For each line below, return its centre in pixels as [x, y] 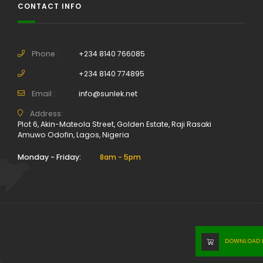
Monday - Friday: [49, 157]
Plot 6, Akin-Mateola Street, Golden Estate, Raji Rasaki [114, 124]
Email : [43, 94]
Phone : [45, 54]
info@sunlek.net [108, 94]
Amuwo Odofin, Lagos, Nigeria [73, 135]
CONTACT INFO [50, 6]
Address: [46, 114]
